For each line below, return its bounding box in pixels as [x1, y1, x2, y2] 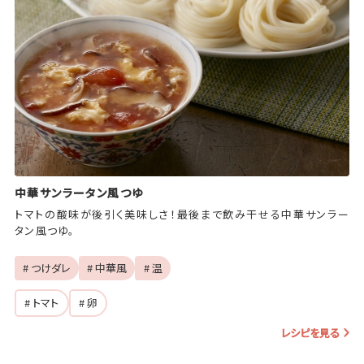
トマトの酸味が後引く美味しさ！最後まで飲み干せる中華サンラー [14, 206, 349, 222]
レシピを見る [280, 325, 340, 341]
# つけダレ [23, 260, 71, 276]
